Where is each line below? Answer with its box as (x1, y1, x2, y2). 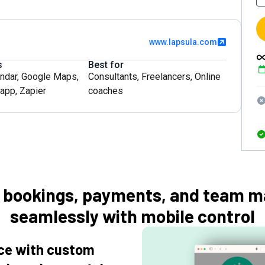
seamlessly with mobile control (10, 205, 255, 227)
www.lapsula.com (149, 37, 217, 47)
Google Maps (21, 71, 77, 82)
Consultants (88, 71, 137, 82)
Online (195, 71, 221, 82)
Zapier (20, 85, 46, 96)
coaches (88, 85, 123, 96)
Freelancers (141, 71, 190, 82)
